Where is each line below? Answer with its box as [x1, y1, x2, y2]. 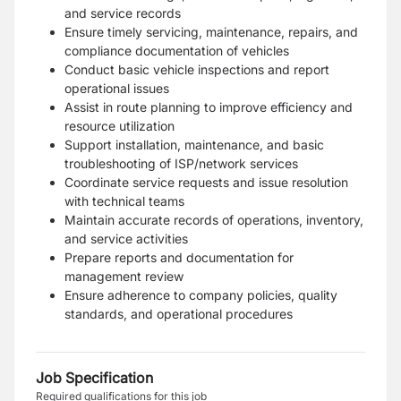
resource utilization [64, 118, 175, 133]
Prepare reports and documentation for [64, 250, 294, 265]
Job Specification [36, 369, 153, 387]
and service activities [64, 231, 188, 246]
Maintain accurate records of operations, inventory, [64, 212, 363, 227]
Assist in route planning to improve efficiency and [64, 99, 353, 115]
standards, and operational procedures [64, 306, 293, 321]
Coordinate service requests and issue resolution [64, 175, 348, 190]
